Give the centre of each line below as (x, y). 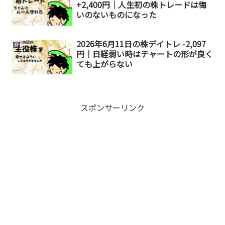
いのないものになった (116, 15)
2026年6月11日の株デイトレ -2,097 (141, 44)
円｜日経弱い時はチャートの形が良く (144, 54)
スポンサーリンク (113, 107)
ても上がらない (104, 64)
